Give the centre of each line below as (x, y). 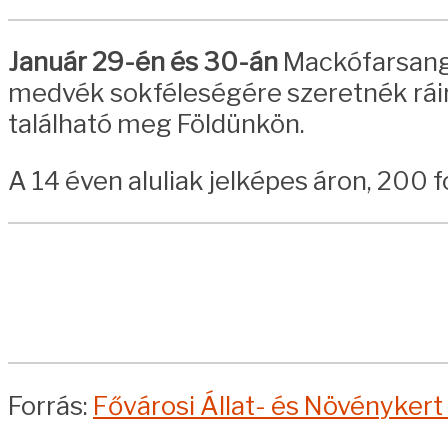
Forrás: (50, 405)
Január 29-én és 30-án (143, 62)
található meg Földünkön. (156, 124)
